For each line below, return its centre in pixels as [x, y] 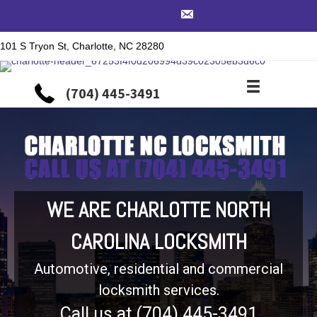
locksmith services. [158, 290]
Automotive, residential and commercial [158, 269]
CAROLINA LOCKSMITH [158, 242]
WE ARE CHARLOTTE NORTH [158, 210]
